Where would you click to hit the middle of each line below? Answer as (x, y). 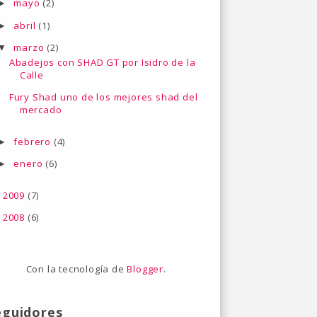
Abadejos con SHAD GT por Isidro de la (102, 63)
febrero (34, 141)
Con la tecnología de (76, 269)
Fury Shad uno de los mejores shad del (103, 97)
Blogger (145, 269)
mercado (41, 110)
